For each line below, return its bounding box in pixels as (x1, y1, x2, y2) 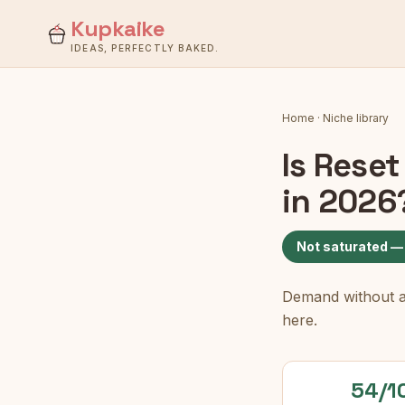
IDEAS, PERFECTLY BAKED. (71, 42, 220, 53)
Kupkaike (71, 14, 165, 42)
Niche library (323, 111, 389, 125)
